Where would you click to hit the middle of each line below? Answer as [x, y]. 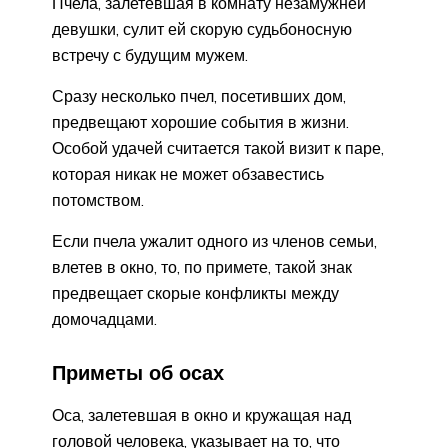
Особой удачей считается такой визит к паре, [218, 147]
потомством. [98, 199]
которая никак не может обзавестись [188, 173]
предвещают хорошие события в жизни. [200, 121]
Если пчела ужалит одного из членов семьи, [214, 240]
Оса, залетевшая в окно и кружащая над [201, 414]
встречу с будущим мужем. [150, 54]
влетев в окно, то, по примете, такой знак [202, 266]
